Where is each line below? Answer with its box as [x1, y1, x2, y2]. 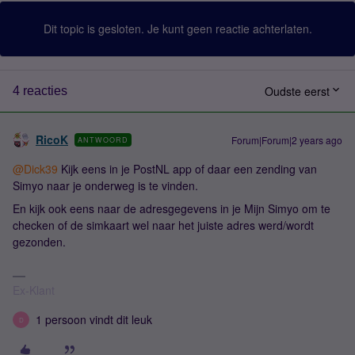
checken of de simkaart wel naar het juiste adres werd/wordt [13, 217, 314, 233]
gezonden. [13, 234, 66, 250]
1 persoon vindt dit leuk [36, 311, 152, 327]
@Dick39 [13, 161, 58, 177]
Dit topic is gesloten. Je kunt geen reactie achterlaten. [43, 21, 312, 36]
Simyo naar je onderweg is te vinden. [13, 177, 198, 193]
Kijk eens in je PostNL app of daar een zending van [58, 161, 317, 177]
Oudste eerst [265, 83, 330, 99]
